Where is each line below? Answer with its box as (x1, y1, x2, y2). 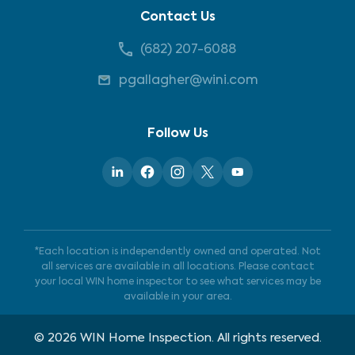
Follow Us (147, 128, 208, 140)
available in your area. (123, 292, 232, 302)
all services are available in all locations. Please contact (40, 262, 315, 272)
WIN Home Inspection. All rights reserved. (76, 332, 322, 344)
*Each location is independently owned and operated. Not (34, 247, 321, 257)
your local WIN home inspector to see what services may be (34, 277, 321, 287)
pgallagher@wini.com (118, 74, 258, 87)
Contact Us (139, 11, 216, 24)
